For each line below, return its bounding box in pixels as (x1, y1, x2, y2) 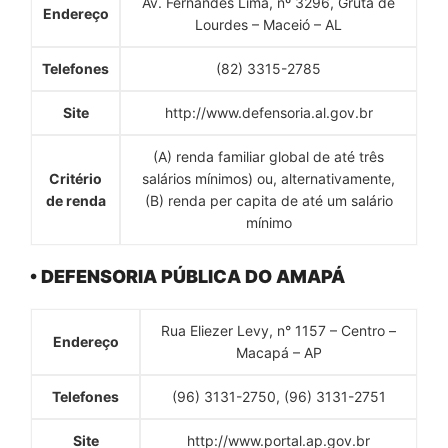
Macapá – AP (235, 343, 322, 361)
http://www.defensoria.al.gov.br (164, 103, 373, 121)
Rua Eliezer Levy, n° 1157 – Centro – (161, 321, 396, 339)
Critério (49, 169, 102, 187)
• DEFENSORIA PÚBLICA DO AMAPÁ (30, 265, 345, 287)
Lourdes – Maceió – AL (195, 15, 342, 33)
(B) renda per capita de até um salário (144, 191, 393, 209)
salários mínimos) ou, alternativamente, (142, 169, 395, 187)
